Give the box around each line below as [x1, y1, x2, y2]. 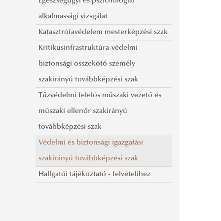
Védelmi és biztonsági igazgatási [38, 139, 144, 147]
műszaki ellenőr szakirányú [38, 108, 128, 115]
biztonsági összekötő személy [38, 60, 136, 68]
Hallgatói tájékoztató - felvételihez [38, 171, 151, 179]
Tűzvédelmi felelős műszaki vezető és [38, 92, 162, 100]
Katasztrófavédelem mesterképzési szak [38, 29, 168, 37]
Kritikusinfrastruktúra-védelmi [38, 44, 138, 52]
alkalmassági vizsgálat [38, 13, 108, 21]
